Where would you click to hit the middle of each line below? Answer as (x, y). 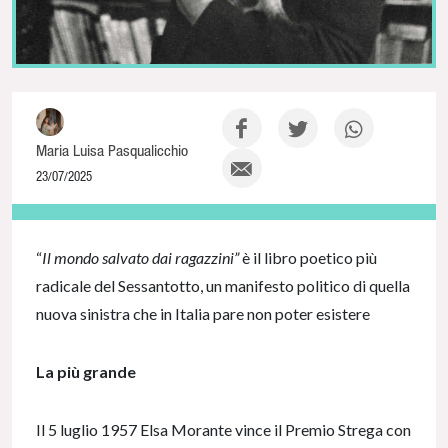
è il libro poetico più (309, 257)
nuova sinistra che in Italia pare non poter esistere (203, 313)
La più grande (86, 371)
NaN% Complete (47, 219)
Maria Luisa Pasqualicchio (112, 149)
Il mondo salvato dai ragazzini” (142, 257)
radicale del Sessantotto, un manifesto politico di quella (223, 285)
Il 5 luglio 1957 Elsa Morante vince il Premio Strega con (223, 429)
